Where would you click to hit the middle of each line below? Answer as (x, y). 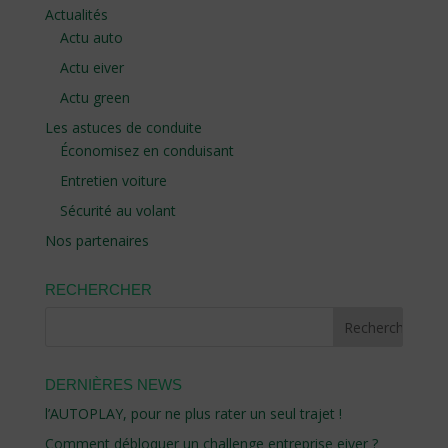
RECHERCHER (98, 289)
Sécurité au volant (117, 210)
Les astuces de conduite (123, 127)
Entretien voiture (113, 180)
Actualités (76, 14)
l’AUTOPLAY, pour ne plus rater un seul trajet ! (193, 413)
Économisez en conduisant (146, 150)
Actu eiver (91, 67)
